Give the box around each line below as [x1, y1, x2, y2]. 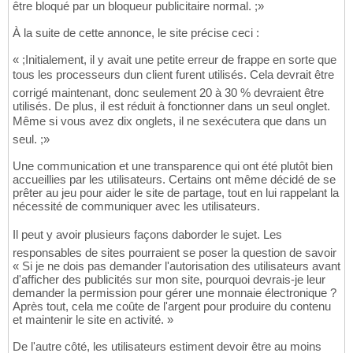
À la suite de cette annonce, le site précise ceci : [13, 26, 259, 40]
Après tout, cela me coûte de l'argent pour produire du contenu [13, 299, 331, 314]
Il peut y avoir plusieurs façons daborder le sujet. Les [13, 228, 282, 242]
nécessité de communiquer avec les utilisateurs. [13, 199, 260, 214]
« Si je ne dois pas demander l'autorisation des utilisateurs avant [13, 259, 340, 273]
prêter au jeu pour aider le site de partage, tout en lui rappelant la [13, 186, 339, 200]
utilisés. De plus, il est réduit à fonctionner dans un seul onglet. [13, 99, 330, 113]
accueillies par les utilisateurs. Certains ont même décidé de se [13, 173, 336, 187]
